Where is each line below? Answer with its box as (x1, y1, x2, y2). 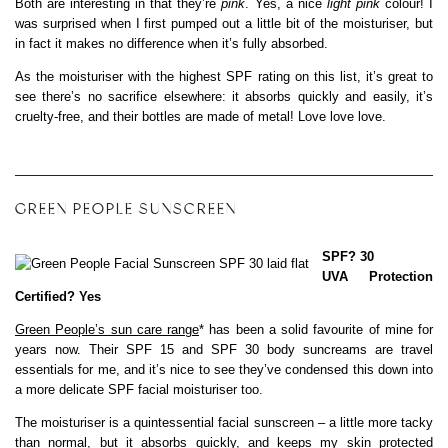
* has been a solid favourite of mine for (199, 322, 433, 338)
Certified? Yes (15, 289, 101, 305)
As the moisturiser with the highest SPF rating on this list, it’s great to (15, 69, 433, 85)
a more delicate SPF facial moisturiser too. (15, 382, 263, 398)
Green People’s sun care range (15, 322, 199, 338)
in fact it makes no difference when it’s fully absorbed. (15, 36, 328, 52)
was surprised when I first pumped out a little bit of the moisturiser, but (15, 16, 433, 32)
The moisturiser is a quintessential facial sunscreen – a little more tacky (15, 415, 433, 431)
